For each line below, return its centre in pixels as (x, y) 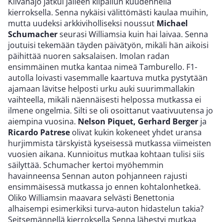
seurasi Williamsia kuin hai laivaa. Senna (133, 34)
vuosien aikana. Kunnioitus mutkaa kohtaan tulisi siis (106, 154)
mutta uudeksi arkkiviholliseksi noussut (82, 23)
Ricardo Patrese (39, 132)
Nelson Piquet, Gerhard (124, 121)
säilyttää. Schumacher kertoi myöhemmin (86, 165)
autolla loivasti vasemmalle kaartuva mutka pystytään (108, 78)
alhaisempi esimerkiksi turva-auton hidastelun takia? (106, 208)
